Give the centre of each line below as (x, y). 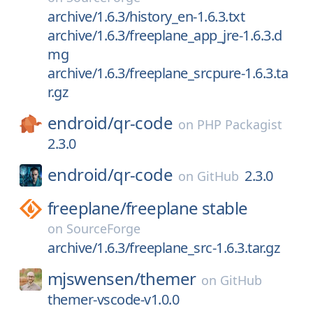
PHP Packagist (240, 124)
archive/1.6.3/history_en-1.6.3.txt (146, 16)
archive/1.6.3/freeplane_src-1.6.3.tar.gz (163, 248)
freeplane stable (187, 208)
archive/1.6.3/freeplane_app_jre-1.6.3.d (165, 35)
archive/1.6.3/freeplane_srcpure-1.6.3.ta (168, 73)
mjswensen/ (94, 278)
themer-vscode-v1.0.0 (113, 299)
